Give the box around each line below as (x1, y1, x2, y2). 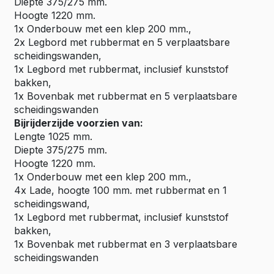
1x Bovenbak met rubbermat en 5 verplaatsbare (14, 90, 237, 102)
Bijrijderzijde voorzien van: (14, 117, 143, 129)
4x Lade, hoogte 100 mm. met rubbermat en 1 (14, 184, 227, 196)
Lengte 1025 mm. (14, 130, 92, 143)
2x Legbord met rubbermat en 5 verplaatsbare (14, 36, 230, 48)
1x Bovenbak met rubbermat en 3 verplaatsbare (14, 238, 237, 250)
